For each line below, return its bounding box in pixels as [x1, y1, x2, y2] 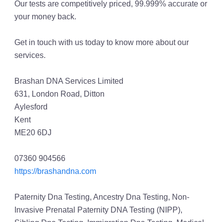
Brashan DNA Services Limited [14, 76, 123, 86]
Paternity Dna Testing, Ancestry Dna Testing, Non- [14, 192, 189, 202]
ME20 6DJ [14, 128, 52, 137]
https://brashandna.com [14, 166, 96, 176]
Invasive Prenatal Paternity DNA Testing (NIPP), [14, 205, 182, 215]
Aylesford [14, 102, 48, 111]
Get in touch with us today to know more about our [14, 38, 189, 47]
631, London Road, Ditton [14, 89, 105, 99]
